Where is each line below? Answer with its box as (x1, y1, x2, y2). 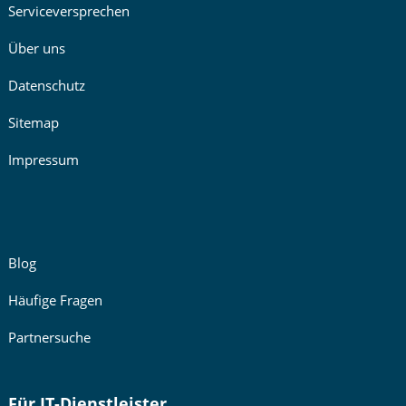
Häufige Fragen (7, 291, 102, 309)
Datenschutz (7, 76, 85, 94)
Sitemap (7, 113, 59, 131)
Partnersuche (7, 328, 91, 346)
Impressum (7, 150, 79, 169)
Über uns (7, 39, 65, 57)
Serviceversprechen (7, 2, 130, 20)
